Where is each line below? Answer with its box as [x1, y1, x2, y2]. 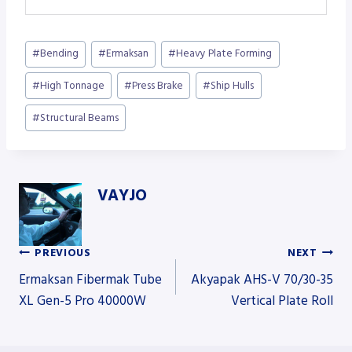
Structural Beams [40, 110, 119, 125]
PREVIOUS [35, 245, 91, 260]
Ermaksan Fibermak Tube [19, 270, 162, 290]
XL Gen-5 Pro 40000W [19, 291, 146, 311]
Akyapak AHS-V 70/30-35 [191, 270, 333, 290]
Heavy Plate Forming [176, 46, 273, 61]
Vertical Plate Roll [231, 291, 333, 311]
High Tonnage [40, 78, 105, 93]
